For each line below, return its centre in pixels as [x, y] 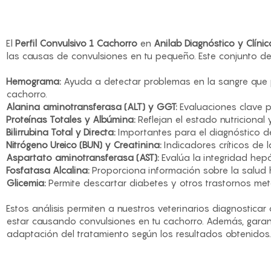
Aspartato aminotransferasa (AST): [82, 157]
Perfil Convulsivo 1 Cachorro [76, 43]
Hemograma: [33, 81]
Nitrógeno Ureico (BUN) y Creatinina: [83, 145]
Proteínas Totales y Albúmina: [70, 119]
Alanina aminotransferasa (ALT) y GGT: [91, 106]
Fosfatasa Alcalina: [47, 170]
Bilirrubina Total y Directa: [60, 132]
